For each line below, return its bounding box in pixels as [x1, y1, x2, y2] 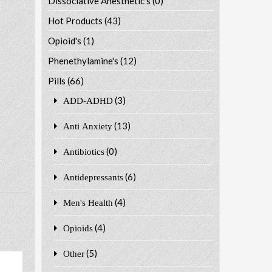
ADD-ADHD [63, 95, 113, 105]
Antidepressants [63, 172, 123, 182]
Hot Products [47, 15, 103, 26]
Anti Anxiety [63, 121, 112, 131]
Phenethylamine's [47, 55, 118, 66]
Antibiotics [63, 146, 104, 156]
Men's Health [63, 197, 113, 207]
